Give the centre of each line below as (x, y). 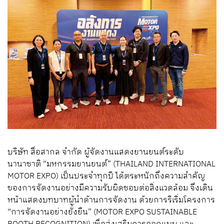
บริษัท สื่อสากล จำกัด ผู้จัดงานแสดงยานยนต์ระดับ (96, 152)
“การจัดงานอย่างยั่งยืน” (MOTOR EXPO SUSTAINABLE (102, 212)
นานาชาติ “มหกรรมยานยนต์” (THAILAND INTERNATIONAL (111, 164)
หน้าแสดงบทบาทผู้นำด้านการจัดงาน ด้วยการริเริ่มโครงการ (111, 200)
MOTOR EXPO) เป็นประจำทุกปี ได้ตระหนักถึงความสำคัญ (106, 176)
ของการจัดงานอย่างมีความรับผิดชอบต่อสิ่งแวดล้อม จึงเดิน (110, 188)
